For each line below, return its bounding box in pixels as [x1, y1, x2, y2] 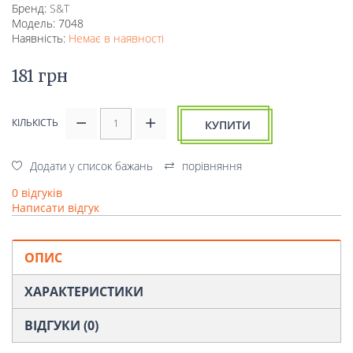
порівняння [182, 158, 242, 174]
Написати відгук [12, 200, 99, 216]
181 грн [12, 66, 68, 87]
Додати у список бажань [30, 158, 153, 174]
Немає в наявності [69, 31, 164, 46]
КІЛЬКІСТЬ [12, 116, 58, 130]
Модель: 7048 [12, 16, 84, 32]
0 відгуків [12, 185, 62, 201]
